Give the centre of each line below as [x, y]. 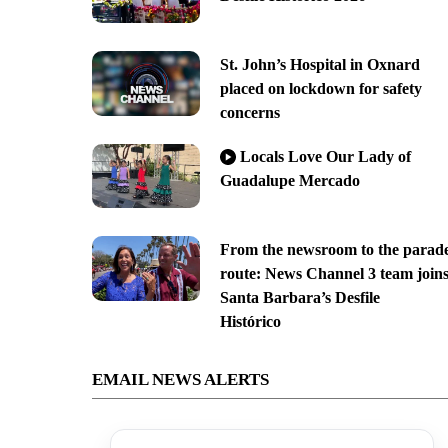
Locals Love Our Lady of [325, 157]
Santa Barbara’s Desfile [299, 298]
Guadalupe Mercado [289, 181]
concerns [249, 112]
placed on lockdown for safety [320, 88]
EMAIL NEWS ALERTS [180, 380]
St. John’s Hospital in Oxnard [319, 64]
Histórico [250, 322]
